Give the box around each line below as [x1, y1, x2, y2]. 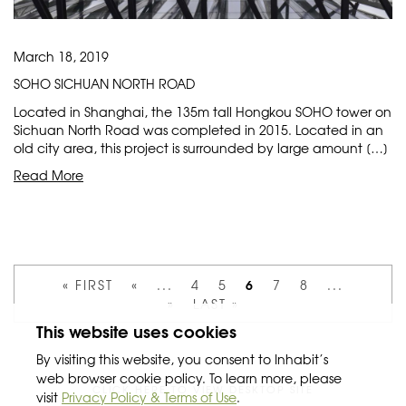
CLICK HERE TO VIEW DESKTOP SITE [92, 382, 314, 397]
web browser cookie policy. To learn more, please [36, 369, 342, 387]
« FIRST [63, 275, 113, 295]
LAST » [192, 295, 239, 314]
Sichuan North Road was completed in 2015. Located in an [14, 121, 383, 140]
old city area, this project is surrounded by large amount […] [14, 139, 388, 158]
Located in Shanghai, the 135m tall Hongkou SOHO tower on [14, 102, 391, 121]
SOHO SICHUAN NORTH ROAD [14, 74, 195, 93]
